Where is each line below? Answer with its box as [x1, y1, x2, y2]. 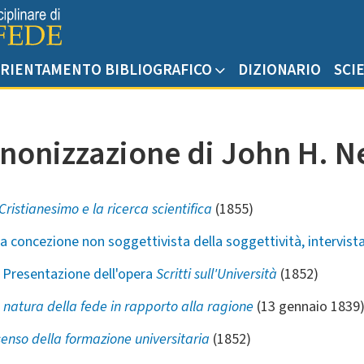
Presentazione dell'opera [2, 264, 157, 284]
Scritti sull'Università [156, 264, 278, 284]
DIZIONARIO [237, 58, 321, 81]
